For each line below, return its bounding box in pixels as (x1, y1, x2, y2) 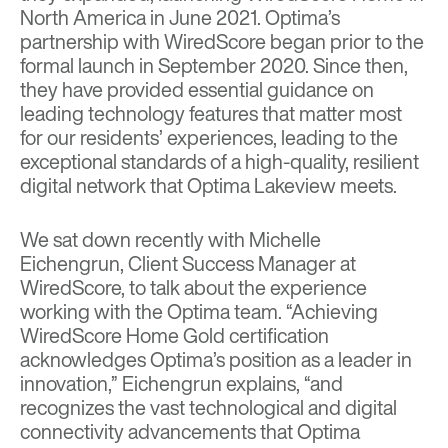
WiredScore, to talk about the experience (20, 272, 367, 302)
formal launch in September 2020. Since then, (20, 50, 408, 80)
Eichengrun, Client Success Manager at (20, 248, 356, 278)
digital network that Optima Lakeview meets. (20, 170, 397, 200)
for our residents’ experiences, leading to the (20, 122, 398, 152)
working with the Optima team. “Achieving (20, 296, 378, 326)
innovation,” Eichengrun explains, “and (20, 368, 343, 398)
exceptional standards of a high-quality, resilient (20, 146, 419, 176)
